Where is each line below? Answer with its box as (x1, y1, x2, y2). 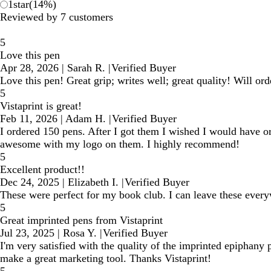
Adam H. (65, 113, 106, 125)
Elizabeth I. (68, 176, 119, 188)
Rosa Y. (63, 227, 97, 239)
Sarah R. (67, 62, 105, 74)
